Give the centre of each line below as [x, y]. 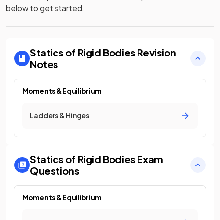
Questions [55, 171]
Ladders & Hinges [60, 115]
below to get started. [45, 8]
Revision [157, 52]
